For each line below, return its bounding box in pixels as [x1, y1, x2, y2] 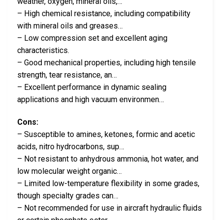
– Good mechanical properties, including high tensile [17, 57, 196, 67]
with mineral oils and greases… [17, 21, 123, 30]
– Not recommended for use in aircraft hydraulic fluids [17, 203, 202, 213]
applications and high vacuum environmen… [17, 94, 164, 104]
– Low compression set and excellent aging [17, 33, 167, 43]
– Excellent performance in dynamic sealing [17, 82, 166, 92]
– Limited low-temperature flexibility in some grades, [17, 178, 199, 188]
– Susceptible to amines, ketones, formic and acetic [17, 129, 195, 139]
